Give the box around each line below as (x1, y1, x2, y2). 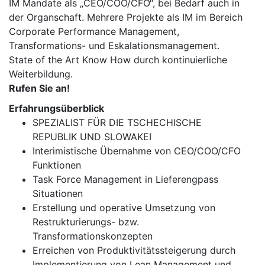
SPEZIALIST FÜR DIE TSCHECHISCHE (33, 117, 202, 128)
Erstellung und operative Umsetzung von (33, 202, 215, 214)
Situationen (33, 188, 83, 199)
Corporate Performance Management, (9, 25, 179, 37)
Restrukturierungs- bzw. (33, 216, 139, 228)
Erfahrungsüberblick (9, 102, 104, 114)
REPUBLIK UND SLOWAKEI (33, 131, 151, 143)
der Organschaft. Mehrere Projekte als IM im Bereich (9, 11, 243, 23)
